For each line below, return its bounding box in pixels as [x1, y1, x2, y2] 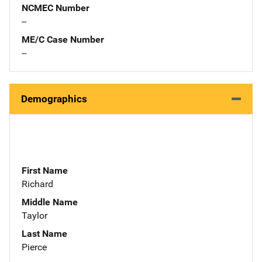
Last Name [22, 227, 67, 239]
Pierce [22, 241, 47, 253]
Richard [22, 178, 53, 189]
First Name [22, 164, 68, 176]
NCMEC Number [22, 2, 89, 13]
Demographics [21, 92, 87, 105]
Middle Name [22, 196, 78, 208]
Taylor [22, 209, 47, 221]
